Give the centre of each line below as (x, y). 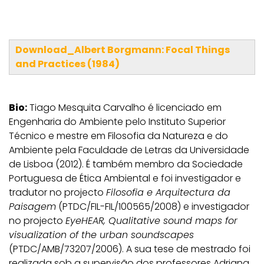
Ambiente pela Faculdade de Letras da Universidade (129, 150)
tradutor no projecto (57, 192)
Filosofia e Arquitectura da (168, 192)
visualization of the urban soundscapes (101, 235)
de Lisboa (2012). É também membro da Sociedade (126, 164)
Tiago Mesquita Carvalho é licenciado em (124, 107)
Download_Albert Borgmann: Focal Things (123, 49)
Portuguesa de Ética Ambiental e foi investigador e (125, 178)
